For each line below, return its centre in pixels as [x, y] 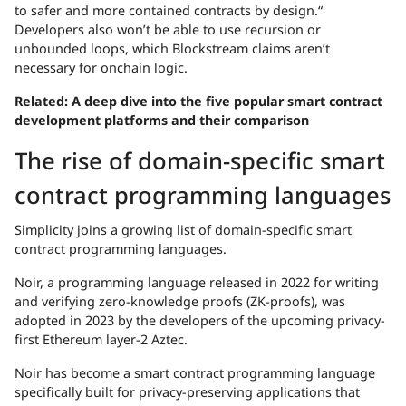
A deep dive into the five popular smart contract [227, 101]
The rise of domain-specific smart [200, 161]
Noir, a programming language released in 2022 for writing [197, 283]
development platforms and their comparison [162, 121]
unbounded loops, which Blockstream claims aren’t [172, 49]
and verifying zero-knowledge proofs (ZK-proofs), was [180, 302]
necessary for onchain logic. [101, 68]
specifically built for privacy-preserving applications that [187, 392]
